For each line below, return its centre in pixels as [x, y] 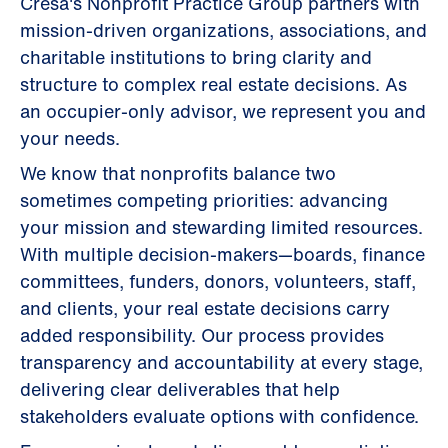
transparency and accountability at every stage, [221, 362]
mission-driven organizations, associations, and [223, 30]
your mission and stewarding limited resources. [221, 227]
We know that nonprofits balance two [178, 173]
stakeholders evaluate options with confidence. [219, 416]
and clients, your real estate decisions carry [205, 308]
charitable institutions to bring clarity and [196, 57]
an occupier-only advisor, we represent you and [223, 111]
